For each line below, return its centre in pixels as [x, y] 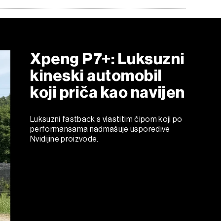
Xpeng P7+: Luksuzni [108, 58]
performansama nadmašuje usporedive [100, 129]
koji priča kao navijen [108, 92]
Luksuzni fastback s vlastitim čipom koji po [106, 119]
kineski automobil [96, 75]
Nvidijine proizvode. [64, 139]
